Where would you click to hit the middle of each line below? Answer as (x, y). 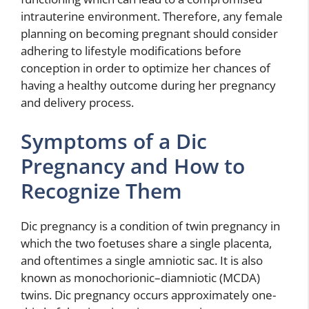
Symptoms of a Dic (114, 141)
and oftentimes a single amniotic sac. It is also (142, 260)
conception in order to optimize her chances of (146, 68)
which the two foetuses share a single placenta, (146, 243)
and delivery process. (77, 103)
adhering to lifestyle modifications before (131, 51)
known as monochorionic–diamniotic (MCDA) (140, 277)
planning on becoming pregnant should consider (149, 34)
